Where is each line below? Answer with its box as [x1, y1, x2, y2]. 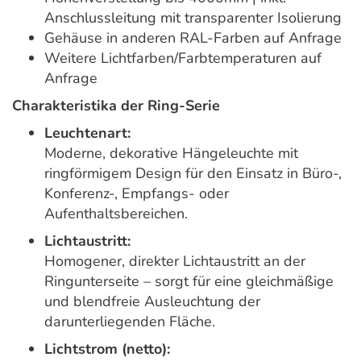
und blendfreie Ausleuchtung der [44, 292, 260, 312]
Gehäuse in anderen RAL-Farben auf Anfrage [44, 28, 342, 48]
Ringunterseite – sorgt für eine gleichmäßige [44, 272, 334, 292]
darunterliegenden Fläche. [44, 312, 215, 332]
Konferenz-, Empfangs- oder [44, 184, 229, 204]
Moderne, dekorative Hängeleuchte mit [44, 143, 298, 164]
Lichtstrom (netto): [44, 339, 170, 359]
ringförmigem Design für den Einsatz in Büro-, [44, 164, 342, 184]
